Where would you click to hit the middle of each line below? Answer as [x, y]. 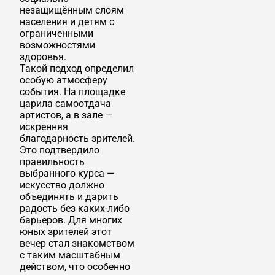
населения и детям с [67, 21]
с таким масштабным [70, 255]
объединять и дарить [69, 196]
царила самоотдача [65, 103]
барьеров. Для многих [71, 220]
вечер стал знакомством [77, 243]
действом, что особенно [75, 266]
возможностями [57, 45]
